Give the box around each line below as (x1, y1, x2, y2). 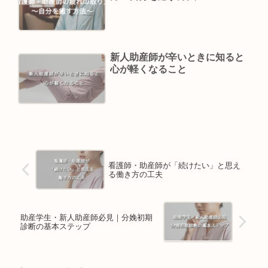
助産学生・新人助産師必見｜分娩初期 (20, 212, 153, 222)
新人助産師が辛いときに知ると (109, 52, 244, 63)
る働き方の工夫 (108, 169, 163, 179)
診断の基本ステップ (20, 221, 90, 231)
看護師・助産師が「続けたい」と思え (108, 160, 241, 170)
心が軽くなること (109, 64, 187, 75)
